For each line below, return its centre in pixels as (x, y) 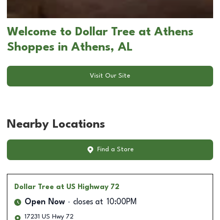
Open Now (45, 202)
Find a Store (115, 150)
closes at (88, 202)
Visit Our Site (110, 76)
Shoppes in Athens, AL (70, 47)
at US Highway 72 (88, 187)
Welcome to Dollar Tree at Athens (100, 32)
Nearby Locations (56, 124)
